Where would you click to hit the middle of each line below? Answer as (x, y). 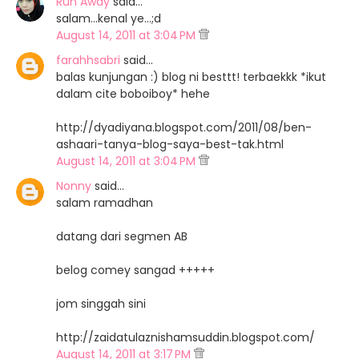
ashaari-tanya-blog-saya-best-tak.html (170, 144)
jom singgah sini (101, 304)
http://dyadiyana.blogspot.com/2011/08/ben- (184, 127)
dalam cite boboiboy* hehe (133, 94)
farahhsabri (88, 60)
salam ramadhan (105, 203)
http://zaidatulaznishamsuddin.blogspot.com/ (186, 337)
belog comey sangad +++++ (135, 270)
